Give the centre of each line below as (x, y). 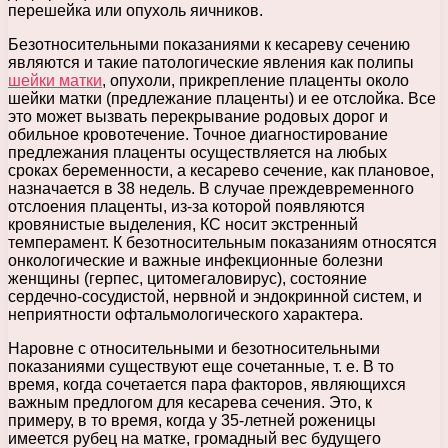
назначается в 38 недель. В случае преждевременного (211, 188)
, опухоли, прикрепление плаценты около (255, 80)
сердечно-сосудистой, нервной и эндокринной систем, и (215, 296)
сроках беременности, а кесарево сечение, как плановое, (221, 170)
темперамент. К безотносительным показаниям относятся (222, 242)
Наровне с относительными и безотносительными (194, 348)
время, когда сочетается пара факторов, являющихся (207, 384)
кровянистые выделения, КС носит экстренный (183, 224)
